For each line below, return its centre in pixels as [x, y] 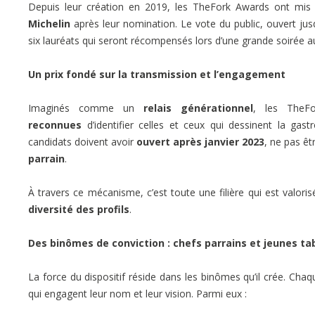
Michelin [49, 23]
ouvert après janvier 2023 [201, 141]
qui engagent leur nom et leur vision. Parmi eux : [137, 293]
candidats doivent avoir [83, 141]
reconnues [55, 124]
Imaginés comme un [86, 108]
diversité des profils [79, 209]
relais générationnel [198, 108]
